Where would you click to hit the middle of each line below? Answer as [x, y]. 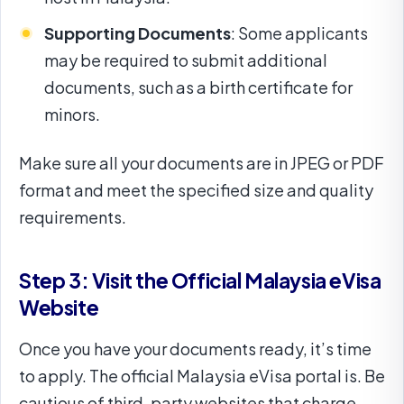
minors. [72, 114]
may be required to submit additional [186, 60]
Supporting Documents [138, 32]
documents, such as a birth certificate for [198, 87]
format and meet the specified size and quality [196, 189]
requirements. [73, 216]
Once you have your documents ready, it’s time [195, 348]
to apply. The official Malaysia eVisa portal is [188, 375]
